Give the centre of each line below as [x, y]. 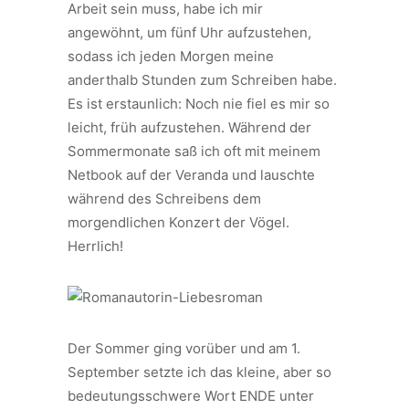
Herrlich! [95, 246]
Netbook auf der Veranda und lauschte [191, 175]
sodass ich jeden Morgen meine [171, 56]
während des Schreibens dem [164, 199]
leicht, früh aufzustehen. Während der [189, 127]
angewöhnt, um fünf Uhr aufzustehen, [189, 32]
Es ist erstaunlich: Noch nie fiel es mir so [199, 104]
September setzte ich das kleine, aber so [199, 372]
